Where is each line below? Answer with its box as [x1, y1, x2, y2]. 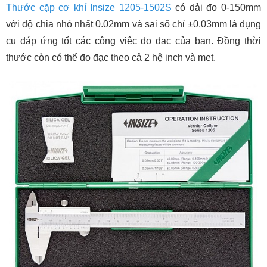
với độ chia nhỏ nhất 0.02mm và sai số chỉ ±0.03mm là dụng [6, 19, 261, 30]
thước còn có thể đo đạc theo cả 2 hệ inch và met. [6, 52, 218, 63]
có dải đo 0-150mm [171, 2, 262, 13]
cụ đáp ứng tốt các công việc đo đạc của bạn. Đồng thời [6, 36, 261, 46]
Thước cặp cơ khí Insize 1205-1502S [6, 2, 172, 13]
